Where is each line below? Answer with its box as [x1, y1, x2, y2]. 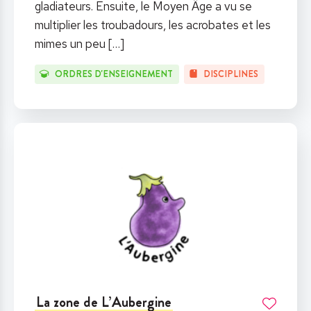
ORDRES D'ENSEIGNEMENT [54, 67, 173, 81]
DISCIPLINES [203, 67, 259, 81]
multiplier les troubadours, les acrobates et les [35, 17, 271, 33]
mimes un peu [35, 35, 108, 51]
